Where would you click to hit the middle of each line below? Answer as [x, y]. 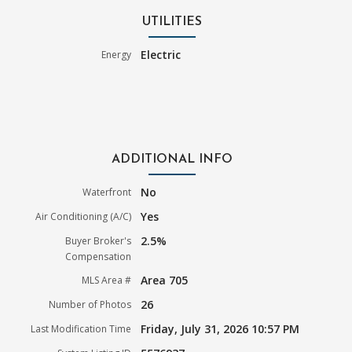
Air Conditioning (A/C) [84, 217]
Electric [161, 55]
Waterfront [107, 192]
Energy [117, 55]
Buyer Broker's [99, 241]
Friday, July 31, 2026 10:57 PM [220, 329]
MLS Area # [107, 280]
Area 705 [165, 280]
